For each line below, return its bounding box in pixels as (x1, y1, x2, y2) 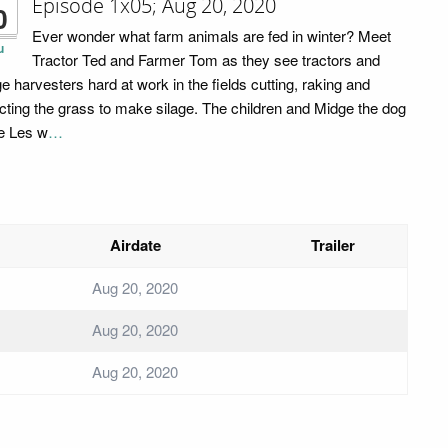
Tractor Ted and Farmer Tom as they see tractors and (32, 48, 380, 70)
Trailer (310, 233, 355, 256)
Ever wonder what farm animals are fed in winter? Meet (32, 24, 391, 46)
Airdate (109, 233, 161, 256)
